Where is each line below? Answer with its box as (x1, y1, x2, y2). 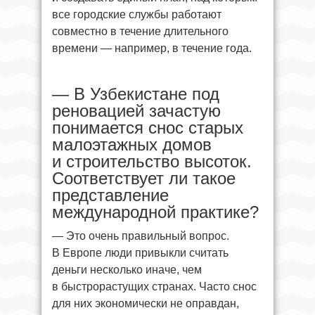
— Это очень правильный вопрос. (52, 229, 229, 242)
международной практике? (52, 202, 259, 221)
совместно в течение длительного (52, 25, 229, 37)
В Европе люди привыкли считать (52, 246, 229, 259)
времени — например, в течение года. (52, 41, 252, 54)
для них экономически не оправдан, (52, 297, 239, 309)
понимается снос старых (52, 117, 243, 137)
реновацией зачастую (52, 101, 221, 120)
